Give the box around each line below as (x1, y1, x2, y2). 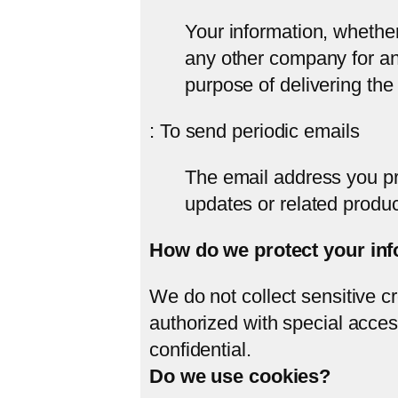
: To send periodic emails (149, 119, 360, 142)
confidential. (149, 338, 251, 361)
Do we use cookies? (149, 364, 331, 387)
